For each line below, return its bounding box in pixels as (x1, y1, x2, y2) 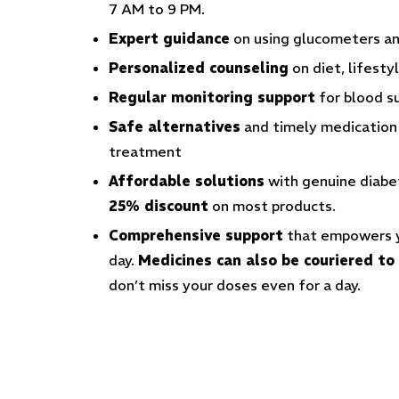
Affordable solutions (109, 172, 265, 190)
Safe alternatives (109, 118, 240, 135)
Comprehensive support (109, 226, 283, 244)
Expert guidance (109, 29, 230, 47)
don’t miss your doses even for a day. (109, 276, 364, 294)
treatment (109, 142, 182, 160)
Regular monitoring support (109, 88, 315, 106)
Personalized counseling (109, 59, 289, 77)
